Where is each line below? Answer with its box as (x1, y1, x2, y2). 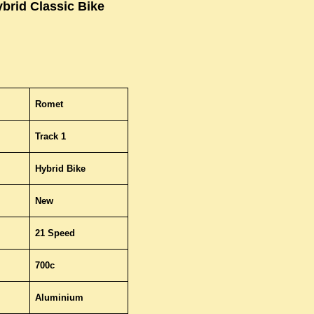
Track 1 (34, 131, 66, 142)
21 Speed (34, 228, 75, 238)
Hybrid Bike (34, 163, 86, 174)
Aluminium (34, 292, 83, 303)
